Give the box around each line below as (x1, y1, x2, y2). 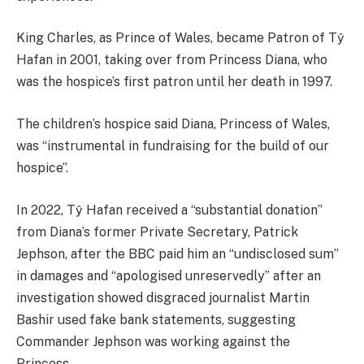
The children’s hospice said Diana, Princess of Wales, (16, 116, 330, 132)
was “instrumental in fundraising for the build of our (16, 138, 329, 154)
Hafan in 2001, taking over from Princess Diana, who (16, 52, 327, 68)
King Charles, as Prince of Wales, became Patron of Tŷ (16, 30, 344, 46)
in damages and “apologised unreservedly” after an (16, 267, 321, 284)
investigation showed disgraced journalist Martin (16, 289, 310, 305)
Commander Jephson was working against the (16, 333, 290, 349)
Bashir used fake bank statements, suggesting (16, 311, 296, 327)
